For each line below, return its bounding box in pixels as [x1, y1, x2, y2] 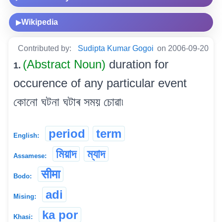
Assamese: [13, 152, 47, 160]
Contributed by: [18, 44, 73, 53]
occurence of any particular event [13, 76, 187, 90]
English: [13, 131, 39, 139]
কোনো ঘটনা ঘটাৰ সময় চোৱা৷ [13, 95, 123, 109]
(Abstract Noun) [23, 57, 109, 71]
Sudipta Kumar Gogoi [78, 44, 154, 53]
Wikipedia [21, 17, 58, 26]
